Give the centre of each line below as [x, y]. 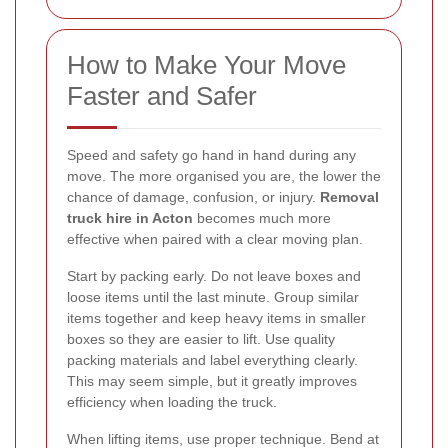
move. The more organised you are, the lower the [224, 175]
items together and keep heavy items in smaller [216, 317]
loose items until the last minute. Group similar [213, 296]
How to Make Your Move [206, 64]
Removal [349, 196]
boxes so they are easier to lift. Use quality [201, 338]
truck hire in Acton [130, 217]
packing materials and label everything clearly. [212, 359]
